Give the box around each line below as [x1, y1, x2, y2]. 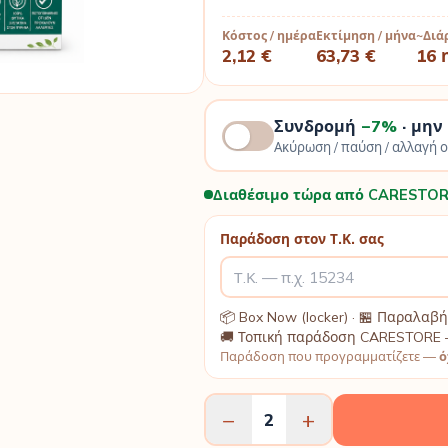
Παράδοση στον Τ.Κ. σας [220, 229, 384, 247]
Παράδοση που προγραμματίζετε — [220, 348, 439, 365]
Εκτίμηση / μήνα [316, 28, 416, 44]
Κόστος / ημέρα [222, 28, 316, 44]
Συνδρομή [273, 115, 361, 136]
